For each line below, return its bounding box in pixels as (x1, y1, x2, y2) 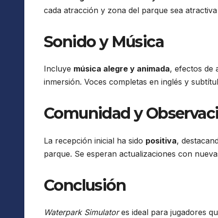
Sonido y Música (44, 32, 163, 51)
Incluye (44, 64, 73, 74)
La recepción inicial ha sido (44, 135, 145, 145)
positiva (145, 135, 177, 145)
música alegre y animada (73, 64, 170, 74)
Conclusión (44, 175, 126, 195)
